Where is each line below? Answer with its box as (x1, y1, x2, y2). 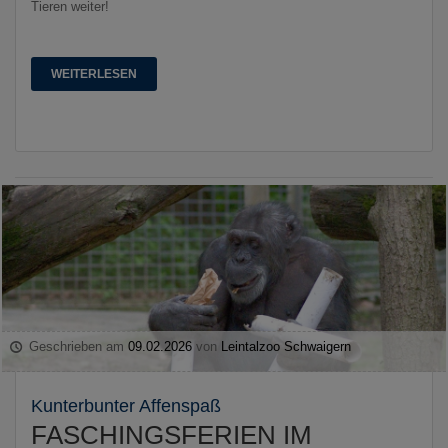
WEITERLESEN (51, 66, 137, 81)
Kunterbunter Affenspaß (31, 395, 221, 416)
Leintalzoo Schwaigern (221, 338, 352, 354)
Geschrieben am (25, 338, 129, 354)
